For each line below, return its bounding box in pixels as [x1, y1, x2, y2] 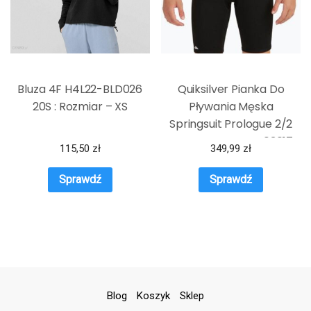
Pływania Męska [188, 98, 274, 115]
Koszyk [137, 289, 170, 303]
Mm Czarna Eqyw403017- [162, 133, 299, 149]
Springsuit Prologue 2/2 [169, 115, 293, 132]
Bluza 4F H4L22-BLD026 [17, 81, 143, 97]
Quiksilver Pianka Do [177, 81, 285, 97]
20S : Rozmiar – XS [32, 98, 128, 115]
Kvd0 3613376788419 [176, 150, 286, 167]
